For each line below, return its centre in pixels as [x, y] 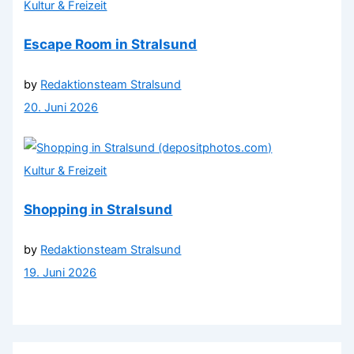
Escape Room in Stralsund [111, 43]
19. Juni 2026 [60, 272]
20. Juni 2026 [61, 107]
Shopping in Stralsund [98, 209]
